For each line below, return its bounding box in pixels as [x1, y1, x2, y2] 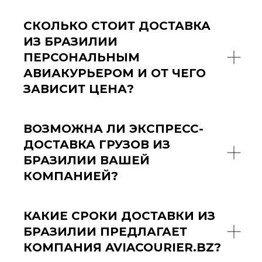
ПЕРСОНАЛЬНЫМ [23, 50, 140, 64]
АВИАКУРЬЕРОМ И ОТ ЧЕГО [23, 65, 206, 80]
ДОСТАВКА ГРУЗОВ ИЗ [23, 137, 170, 151]
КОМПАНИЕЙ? [23, 168, 118, 183]
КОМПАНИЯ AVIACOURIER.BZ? [23, 240, 221, 254]
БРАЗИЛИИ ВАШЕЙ [23, 153, 150, 167]
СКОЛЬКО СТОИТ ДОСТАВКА [23, 18, 211, 33]
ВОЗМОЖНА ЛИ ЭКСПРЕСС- [23, 121, 204, 136]
